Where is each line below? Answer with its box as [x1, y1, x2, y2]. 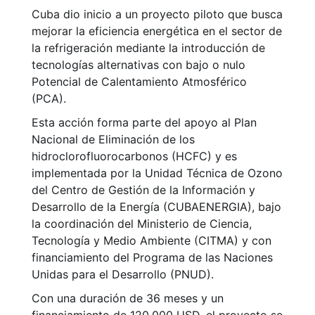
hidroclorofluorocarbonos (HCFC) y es [32, 149, 237, 164]
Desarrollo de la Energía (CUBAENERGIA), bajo [32, 200, 281, 214]
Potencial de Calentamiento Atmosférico [32, 75, 247, 89]
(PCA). [32, 91, 66, 106]
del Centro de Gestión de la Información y [32, 183, 255, 198]
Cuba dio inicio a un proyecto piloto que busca [32, 7, 283, 22]
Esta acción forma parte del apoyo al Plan [32, 115, 257, 130]
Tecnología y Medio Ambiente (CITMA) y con [32, 233, 271, 248]
